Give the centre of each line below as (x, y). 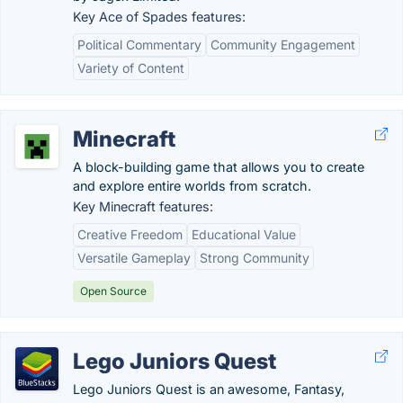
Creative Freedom (130, 234)
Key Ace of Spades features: (159, 17)
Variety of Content (131, 68)
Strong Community (255, 258)
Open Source (113, 291)
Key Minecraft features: (143, 206)
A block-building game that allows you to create (219, 167)
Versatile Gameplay (134, 258)
